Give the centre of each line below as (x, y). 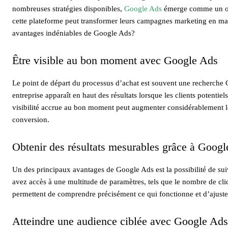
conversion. (31, 119)
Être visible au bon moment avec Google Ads (115, 60)
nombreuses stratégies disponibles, (68, 8)
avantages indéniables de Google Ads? (74, 33)
